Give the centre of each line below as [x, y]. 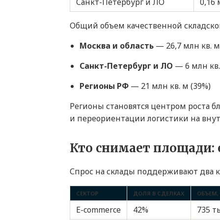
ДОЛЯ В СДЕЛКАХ [159, 193]
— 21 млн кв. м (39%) [170, 86]
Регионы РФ [104, 86]
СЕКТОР [87, 193]
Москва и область [117, 46]
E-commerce [98, 210]
